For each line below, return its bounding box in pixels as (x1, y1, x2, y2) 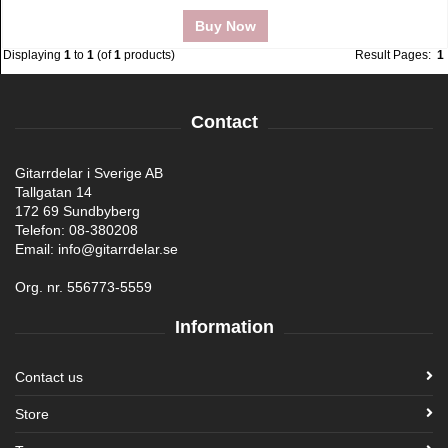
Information (174, 317, 274, 337)
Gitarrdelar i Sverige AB (15, 165, 163, 181)
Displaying (3, 48, 64, 62)
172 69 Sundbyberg (15, 203, 140, 219)
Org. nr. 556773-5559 (15, 279, 152, 295)
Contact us (15, 369, 83, 385)
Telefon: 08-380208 (15, 222, 138, 238)
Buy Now (190, 18, 260, 34)
